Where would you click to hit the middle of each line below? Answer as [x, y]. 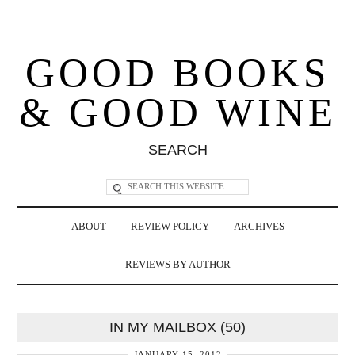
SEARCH [177, 149]
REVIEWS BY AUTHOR [177, 264]
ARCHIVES [259, 226]
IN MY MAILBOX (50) [177, 327]
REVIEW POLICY [170, 226]
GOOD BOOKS [177, 73]
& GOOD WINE [177, 112]
